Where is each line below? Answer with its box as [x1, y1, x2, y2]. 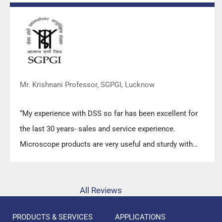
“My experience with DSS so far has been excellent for [20, 109, 198, 118]
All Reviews [79, 185, 122, 195]
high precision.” [20, 155, 70, 164]
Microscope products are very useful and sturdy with [20, 139, 193, 149]
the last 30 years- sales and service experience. [20, 124, 175, 133]
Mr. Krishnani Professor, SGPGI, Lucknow [20, 80, 155, 89]
